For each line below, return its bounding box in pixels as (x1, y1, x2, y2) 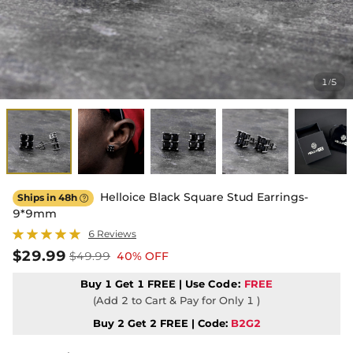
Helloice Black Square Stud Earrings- (97, 190, 308, 205)
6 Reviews (88, 228, 136, 240)
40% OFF (117, 249, 169, 264)
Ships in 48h (17, 191, 80, 204)
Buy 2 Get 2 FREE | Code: (92, 317, 228, 330)
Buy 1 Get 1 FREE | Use (80, 277, 208, 291)
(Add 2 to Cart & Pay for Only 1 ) (93, 294, 260, 307)
